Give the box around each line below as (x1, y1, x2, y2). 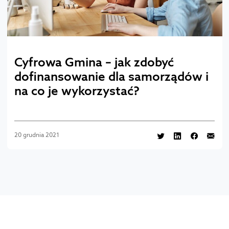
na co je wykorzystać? (14, 82, 140, 99)
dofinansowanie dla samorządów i (14, 67, 209, 84)
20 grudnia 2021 (14, 131, 59, 140)
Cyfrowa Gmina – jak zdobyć (14, 53, 174, 70)
